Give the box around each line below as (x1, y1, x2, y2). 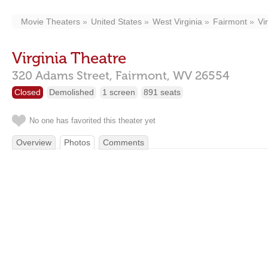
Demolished (49, 87, 94, 97)
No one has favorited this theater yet (29, 116, 156, 125)
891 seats (144, 87, 181, 97)
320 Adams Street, (12, 68, 112, 83)
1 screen (102, 87, 135, 97)
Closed (14, 87, 41, 97)
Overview (16, 138, 51, 147)
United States (91, 17, 142, 26)
